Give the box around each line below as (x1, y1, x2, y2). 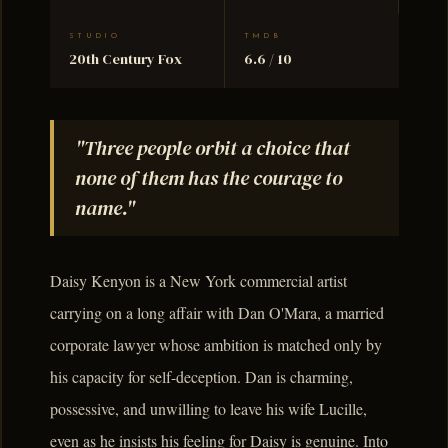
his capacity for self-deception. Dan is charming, (50, 365, 353, 387)
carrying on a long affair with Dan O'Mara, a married (50, 301, 384, 323)
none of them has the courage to (74, 163, 342, 192)
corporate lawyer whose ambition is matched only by (50, 333, 382, 355)
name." (74, 193, 135, 222)
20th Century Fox (69, 49, 183, 70)
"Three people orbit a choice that (74, 133, 350, 162)
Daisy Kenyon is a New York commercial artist (50, 269, 347, 291)
